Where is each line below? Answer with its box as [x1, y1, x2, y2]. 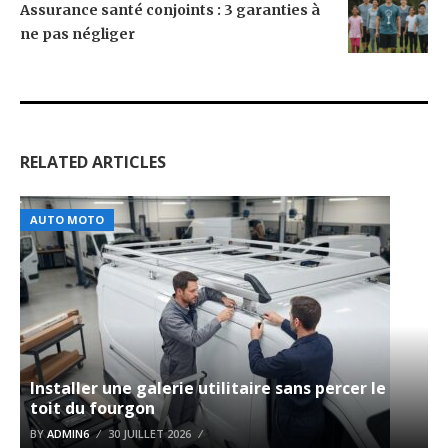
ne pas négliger [20, 24, 135, 43]
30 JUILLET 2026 [108, 425, 191, 441]
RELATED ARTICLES [20, 150, 166, 173]
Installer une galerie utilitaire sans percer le [30, 376, 386, 399]
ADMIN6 [47, 425, 89, 441]
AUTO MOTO [30, 211, 104, 227]
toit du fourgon [30, 396, 155, 419]
